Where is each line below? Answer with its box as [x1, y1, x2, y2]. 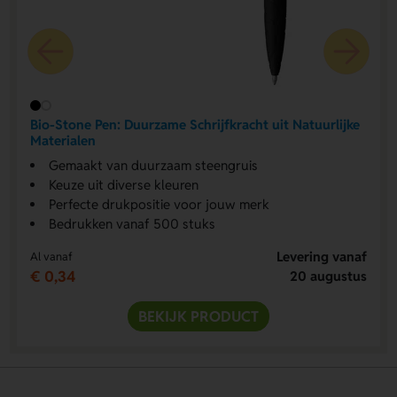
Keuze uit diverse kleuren [48, 175, 198, 193]
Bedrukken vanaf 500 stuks [48, 214, 215, 232]
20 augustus [290, 267, 368, 284]
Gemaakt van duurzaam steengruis [48, 156, 258, 174]
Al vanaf [29, 248, 73, 264]
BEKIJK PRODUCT [138, 306, 259, 326]
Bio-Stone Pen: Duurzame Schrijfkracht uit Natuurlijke [29, 116, 360, 134]
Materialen [29, 132, 96, 150]
